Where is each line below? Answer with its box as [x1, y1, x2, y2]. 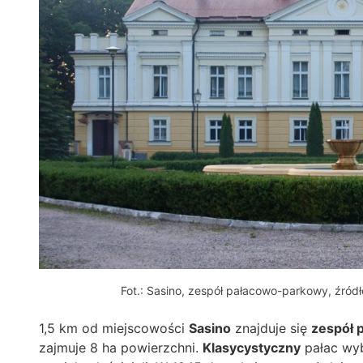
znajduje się [231, 320, 311, 337]
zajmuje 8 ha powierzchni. [39, 340, 203, 357]
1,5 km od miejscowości [39, 320, 189, 337]
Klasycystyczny [203, 340, 301, 357]
